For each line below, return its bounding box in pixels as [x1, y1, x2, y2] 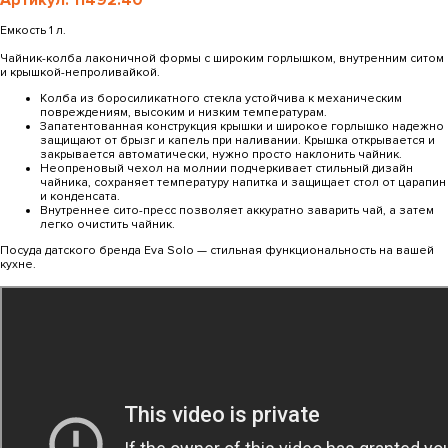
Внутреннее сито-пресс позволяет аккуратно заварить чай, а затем [40, 202, 434, 218]
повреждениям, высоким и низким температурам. [40, 104, 327, 120]
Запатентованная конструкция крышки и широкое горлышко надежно [40, 118, 444, 134]
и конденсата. [40, 188, 120, 204]
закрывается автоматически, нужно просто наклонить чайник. [40, 146, 402, 162]
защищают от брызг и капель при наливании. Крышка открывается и [40, 132, 435, 148]
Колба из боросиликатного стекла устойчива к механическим [40, 90, 402, 106]
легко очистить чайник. [40, 216, 175, 232]
